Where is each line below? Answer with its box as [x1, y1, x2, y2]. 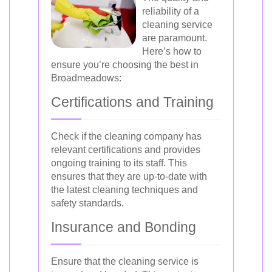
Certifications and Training [51, 93, 214, 110]
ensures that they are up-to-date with [51, 171, 207, 182]
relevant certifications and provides [51, 144, 200, 155]
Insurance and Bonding [51, 219, 196, 235]
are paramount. [142, 32, 207, 43]
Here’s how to [142, 46, 202, 56]
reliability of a [142, 5, 199, 16]
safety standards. [51, 197, 124, 208]
